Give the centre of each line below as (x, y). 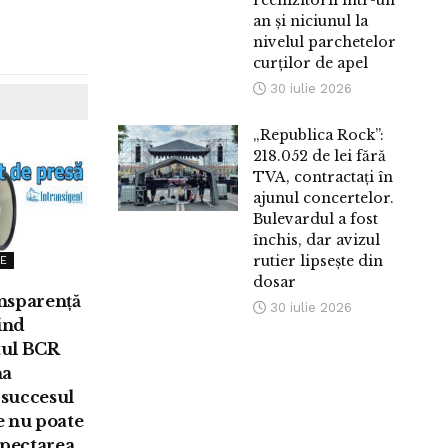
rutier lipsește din (318, 261)
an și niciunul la (311, 21)
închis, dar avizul (317, 240)
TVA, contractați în (323, 177)
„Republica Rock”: (319, 135)
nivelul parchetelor (325, 42)
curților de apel (311, 63)
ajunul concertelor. (324, 198)
